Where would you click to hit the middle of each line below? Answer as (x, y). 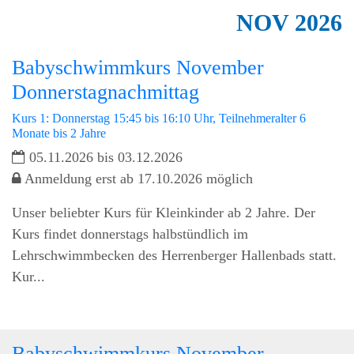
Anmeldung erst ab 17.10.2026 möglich (137, 178)
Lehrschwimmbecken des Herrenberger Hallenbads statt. (174, 255)
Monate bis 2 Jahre (59, 133)
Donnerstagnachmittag (105, 92)
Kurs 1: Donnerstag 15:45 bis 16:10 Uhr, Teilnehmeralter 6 (159, 118)
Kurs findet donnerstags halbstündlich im (130, 233)
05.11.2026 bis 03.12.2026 (104, 157)
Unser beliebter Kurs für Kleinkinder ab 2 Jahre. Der (164, 212)
